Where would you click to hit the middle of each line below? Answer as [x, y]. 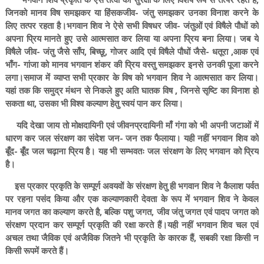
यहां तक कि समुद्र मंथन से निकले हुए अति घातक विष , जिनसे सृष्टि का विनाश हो [132, 90]
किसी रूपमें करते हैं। [38, 250]
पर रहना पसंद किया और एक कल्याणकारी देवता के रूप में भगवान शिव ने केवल [132, 199]
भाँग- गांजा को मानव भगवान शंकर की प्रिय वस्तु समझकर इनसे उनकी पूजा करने [132, 64]
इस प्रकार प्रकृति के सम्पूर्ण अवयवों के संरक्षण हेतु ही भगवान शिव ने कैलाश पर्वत [132, 186]
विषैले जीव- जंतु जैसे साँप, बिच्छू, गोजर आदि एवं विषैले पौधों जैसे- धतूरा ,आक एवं [132, 51]
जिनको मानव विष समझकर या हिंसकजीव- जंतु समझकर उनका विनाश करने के [132, 12]
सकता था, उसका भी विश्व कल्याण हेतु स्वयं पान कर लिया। [94, 103]
